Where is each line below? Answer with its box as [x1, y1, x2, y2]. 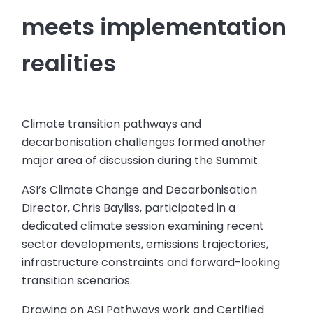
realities [22, 48, 117, 80]
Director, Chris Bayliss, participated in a [22, 200, 236, 217]
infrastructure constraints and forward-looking [22, 254, 281, 271]
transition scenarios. [22, 272, 133, 289]
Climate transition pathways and [22, 116, 202, 133]
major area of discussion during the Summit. [22, 152, 261, 169]
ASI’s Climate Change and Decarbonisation [22, 182, 258, 198]
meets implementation [22, 11, 287, 43]
